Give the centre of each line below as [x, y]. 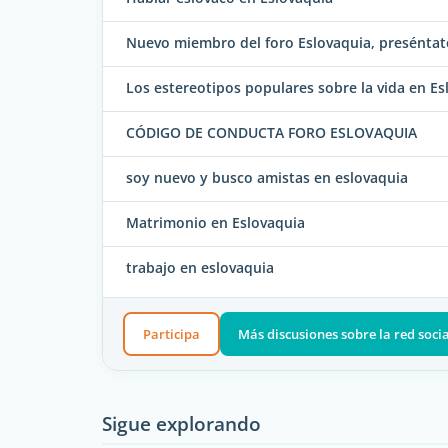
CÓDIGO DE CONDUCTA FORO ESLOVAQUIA [271, 133]
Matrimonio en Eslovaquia [215, 223]
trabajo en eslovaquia [200, 268]
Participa [171, 333]
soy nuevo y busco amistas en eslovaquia [267, 178]
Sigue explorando [181, 424]
